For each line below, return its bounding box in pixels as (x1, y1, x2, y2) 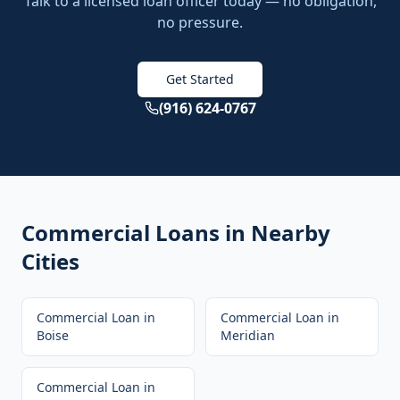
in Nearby (220, 218, 330, 247)
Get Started (166, 71, 234, 87)
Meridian (221, 327, 275, 344)
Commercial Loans (21, 218, 220, 247)
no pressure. (157, 12, 243, 32)
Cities (21, 246, 79, 276)
